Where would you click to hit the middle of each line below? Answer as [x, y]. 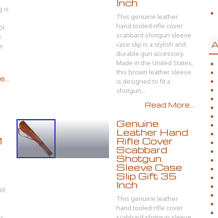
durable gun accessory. [150, 54]
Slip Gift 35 [146, 176]
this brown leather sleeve [154, 72]
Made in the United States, [155, 63]
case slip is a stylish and [151, 44]
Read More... [170, 105]
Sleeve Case [149, 167]
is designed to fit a [143, 81]
